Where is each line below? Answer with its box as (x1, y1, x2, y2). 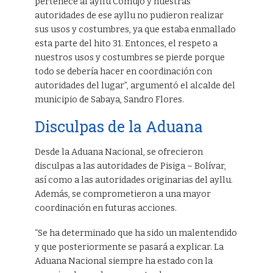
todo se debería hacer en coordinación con (34, 66, 212, 77)
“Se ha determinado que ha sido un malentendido (34, 227, 237, 238)
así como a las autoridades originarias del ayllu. (34, 175, 233, 186)
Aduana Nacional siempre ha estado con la (34, 255, 213, 266)
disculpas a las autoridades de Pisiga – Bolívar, (34, 161, 226, 172)
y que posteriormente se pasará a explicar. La (34, 241, 224, 252)
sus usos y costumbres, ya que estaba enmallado (34, 24, 236, 35)
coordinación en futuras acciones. (34, 203, 177, 214)
